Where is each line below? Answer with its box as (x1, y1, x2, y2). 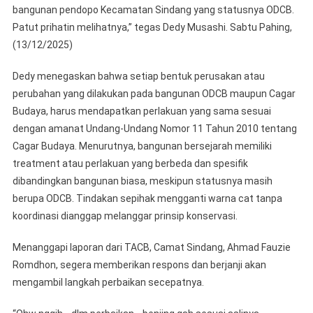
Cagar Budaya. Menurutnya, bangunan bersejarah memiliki (12, 140, 272, 152)
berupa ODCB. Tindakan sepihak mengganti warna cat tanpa (12, 193, 282, 205)
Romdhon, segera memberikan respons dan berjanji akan (12, 259, 266, 271)
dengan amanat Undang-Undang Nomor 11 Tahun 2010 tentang (12, 123, 297, 135)
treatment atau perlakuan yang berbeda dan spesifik (12, 158, 248, 170)
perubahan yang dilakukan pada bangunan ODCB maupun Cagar (12, 88, 296, 100)
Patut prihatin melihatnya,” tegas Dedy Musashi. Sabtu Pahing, (12, 22, 292, 34)
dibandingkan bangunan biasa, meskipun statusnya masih (12, 175, 272, 187)
